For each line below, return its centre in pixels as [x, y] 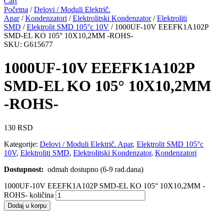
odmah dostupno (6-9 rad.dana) [95, 169]
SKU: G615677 [28, 44]
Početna [16, 9]
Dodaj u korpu [27, 205]
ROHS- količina [29, 195]
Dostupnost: [26, 169]
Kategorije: [22, 144]
